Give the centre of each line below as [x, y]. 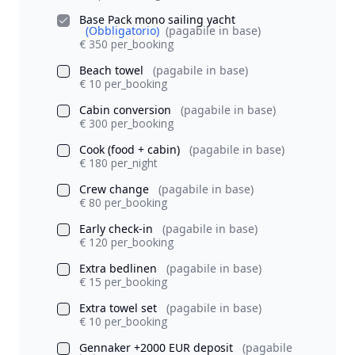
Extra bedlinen [120, 269]
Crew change [116, 189]
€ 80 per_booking [123, 203]
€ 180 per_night [118, 163]
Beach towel [113, 71]
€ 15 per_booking [123, 282]
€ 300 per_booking [126, 124]
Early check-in [118, 229]
